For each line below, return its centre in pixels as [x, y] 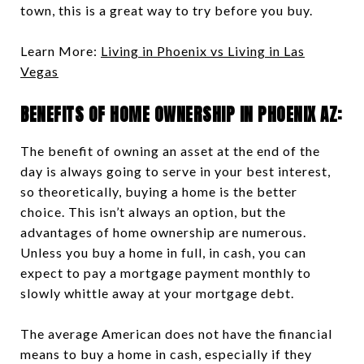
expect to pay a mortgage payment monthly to [166, 272]
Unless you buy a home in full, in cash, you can [163, 252]
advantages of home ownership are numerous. [163, 232]
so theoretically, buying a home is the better [159, 191]
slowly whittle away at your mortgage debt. [157, 292]
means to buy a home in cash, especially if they [166, 353]
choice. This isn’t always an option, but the [153, 211]
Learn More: [61, 50]
